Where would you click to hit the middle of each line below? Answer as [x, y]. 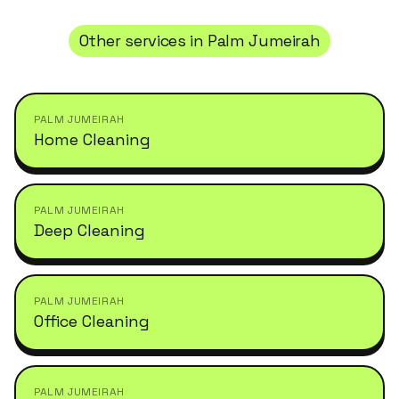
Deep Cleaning [90, 230]
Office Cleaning [92, 321]
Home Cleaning [92, 139]
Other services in [143, 41]
